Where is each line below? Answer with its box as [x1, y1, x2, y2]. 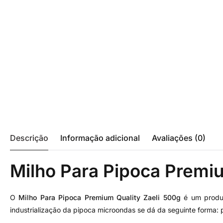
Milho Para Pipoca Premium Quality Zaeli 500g [18, 193, 181, 202]
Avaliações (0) [152, 133, 206, 143]
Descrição [10, 133, 48, 143]
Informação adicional [60, 133, 140, 143]
